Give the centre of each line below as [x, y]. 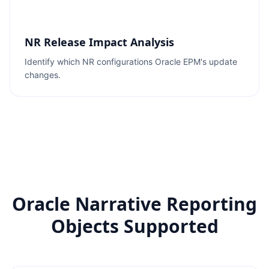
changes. [43, 75]
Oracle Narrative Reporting [134, 204]
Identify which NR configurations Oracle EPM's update [131, 62]
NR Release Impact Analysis [99, 42]
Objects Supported [134, 226]
